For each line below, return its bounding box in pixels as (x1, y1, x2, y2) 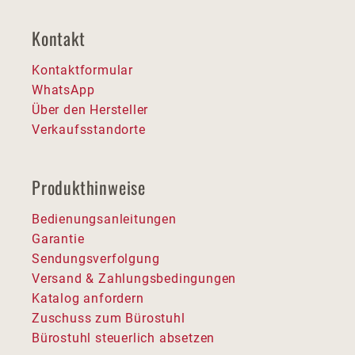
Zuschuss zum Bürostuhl (32, 310, 185, 326)
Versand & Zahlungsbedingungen (32, 270, 237, 286)
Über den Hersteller (32, 101, 149, 117)
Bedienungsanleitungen (32, 211, 177, 227)
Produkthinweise (32, 174, 146, 200)
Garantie (32, 231, 85, 246)
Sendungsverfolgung (32, 250, 160, 266)
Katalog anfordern (32, 290, 144, 306)
